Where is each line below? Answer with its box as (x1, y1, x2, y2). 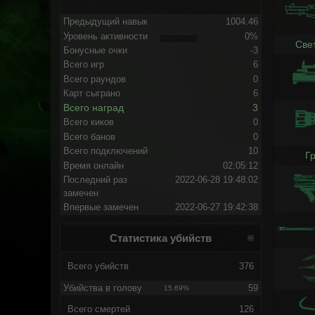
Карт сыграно (63, 88, 120, 99)
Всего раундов (63, 73, 126, 84)
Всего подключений (63, 146, 148, 157)
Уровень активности (63, 30, 148, 41)
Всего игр (63, 59, 104, 70)
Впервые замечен (63, 202, 139, 213)
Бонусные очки (63, 45, 127, 56)
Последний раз (63, 174, 127, 186)
